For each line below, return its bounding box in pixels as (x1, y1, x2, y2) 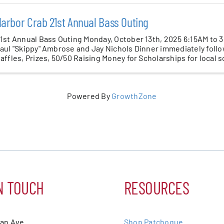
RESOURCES (123, 177, 189, 198)
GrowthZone (111, 90, 157, 100)
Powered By (67, 90, 112, 100)
